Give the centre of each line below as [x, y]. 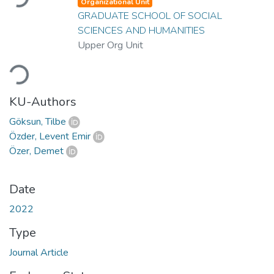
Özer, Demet [36, 151]
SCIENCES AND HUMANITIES [141, 30]
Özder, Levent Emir [50, 136]
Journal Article [39, 252]
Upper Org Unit [110, 45]
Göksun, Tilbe [38, 121]
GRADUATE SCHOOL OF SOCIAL [150, 16]
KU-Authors [43, 102]
